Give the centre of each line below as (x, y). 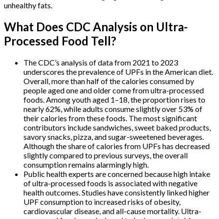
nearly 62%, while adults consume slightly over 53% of (113, 109)
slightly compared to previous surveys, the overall (106, 155)
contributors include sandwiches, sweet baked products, (117, 127)
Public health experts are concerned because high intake (117, 174)
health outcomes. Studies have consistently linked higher (117, 192)
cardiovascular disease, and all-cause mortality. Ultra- (112, 211)
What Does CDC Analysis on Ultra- (96, 26)
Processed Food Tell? (60, 41)
